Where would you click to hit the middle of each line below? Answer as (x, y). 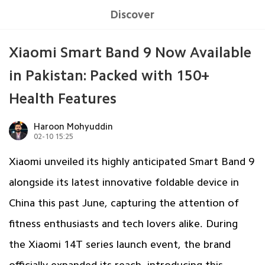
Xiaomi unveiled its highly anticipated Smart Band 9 (131, 161)
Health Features (62, 98)
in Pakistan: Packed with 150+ (109, 75)
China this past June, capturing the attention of (124, 203)
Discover (132, 14)
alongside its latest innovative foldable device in (124, 182)
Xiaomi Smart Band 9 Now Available (130, 52)
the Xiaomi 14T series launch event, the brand (119, 244)
